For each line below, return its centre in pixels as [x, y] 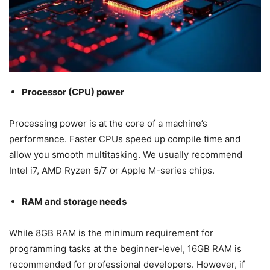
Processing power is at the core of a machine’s [108, 123]
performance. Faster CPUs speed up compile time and [125, 139]
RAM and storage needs [74, 201]
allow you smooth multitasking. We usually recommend [126, 154]
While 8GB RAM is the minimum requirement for [111, 233]
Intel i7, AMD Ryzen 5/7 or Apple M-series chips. [113, 170]
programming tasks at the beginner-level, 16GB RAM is [125, 248]
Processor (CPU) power [73, 92]
